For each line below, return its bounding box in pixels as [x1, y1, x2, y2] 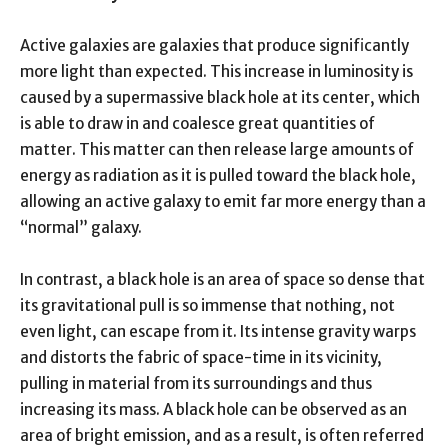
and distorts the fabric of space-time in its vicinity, [20, 347, 382, 367]
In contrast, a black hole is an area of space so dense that [20, 269, 425, 289]
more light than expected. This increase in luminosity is [20, 61, 413, 81]
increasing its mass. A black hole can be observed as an [20, 399, 407, 419]
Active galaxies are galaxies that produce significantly [20, 35, 409, 55]
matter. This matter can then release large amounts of [20, 139, 414, 159]
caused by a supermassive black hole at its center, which [20, 87, 420, 107]
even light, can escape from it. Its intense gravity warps [20, 321, 416, 341]
